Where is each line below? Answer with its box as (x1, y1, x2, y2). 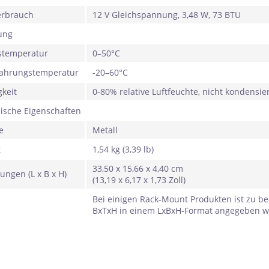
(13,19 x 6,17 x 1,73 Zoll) (92, 174, 186, 186)
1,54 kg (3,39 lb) (92, 144, 154, 155)
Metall (92, 124, 118, 136)
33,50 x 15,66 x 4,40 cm (92, 163, 183, 174)
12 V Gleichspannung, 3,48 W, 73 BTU (92, 9, 241, 20)
